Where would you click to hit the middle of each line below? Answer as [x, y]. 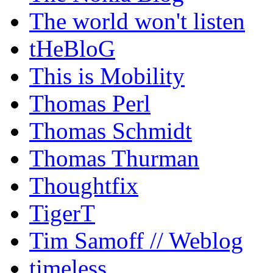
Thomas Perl [90, 104]
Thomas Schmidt [111, 131]
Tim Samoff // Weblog [136, 241]
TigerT [62, 213]
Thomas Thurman [114, 158]
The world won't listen [137, 21]
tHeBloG [72, 49]
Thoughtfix [84, 186]
